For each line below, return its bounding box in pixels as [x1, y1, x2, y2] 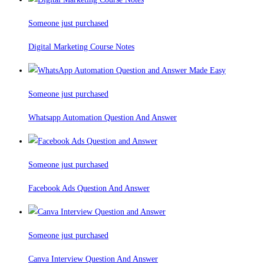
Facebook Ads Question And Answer [28, 184, 150, 193]
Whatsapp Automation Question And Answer [28, 113, 177, 123]
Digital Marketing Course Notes [28, 42, 134, 52]
